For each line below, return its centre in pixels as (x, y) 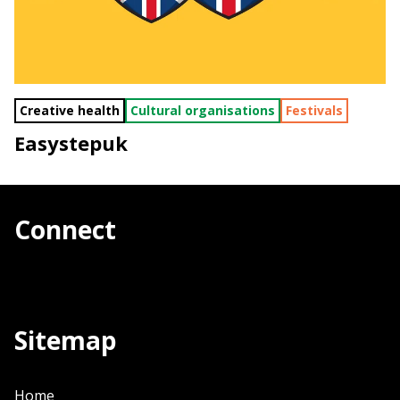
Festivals (314, 111)
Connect (65, 230)
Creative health (70, 111)
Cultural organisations (203, 111)
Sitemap (66, 341)
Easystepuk (71, 143)
